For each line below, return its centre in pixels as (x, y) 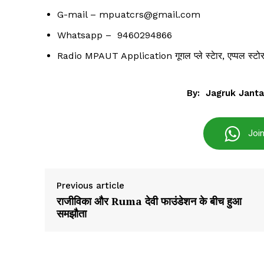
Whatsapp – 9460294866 (116, 35)
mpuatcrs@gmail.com (150, 15)
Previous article (90, 186)
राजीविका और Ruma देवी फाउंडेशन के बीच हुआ (149, 201)
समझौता (72, 214)
